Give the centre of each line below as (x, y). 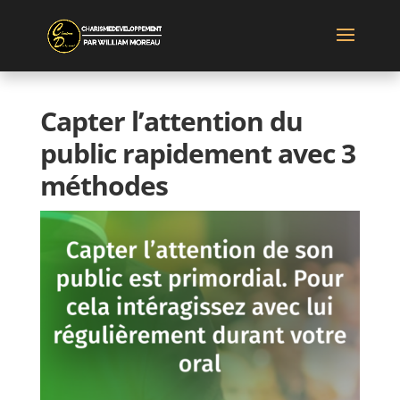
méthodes (104, 185)
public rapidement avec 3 (197, 153)
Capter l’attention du (171, 121)
